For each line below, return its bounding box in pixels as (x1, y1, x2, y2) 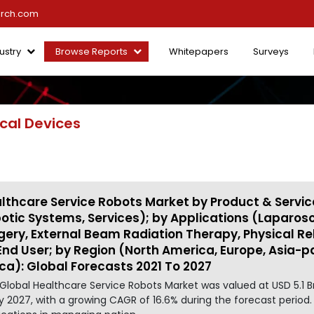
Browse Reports (55, 44, 128, 58)
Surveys (253, 44, 289, 58)
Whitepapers (169, 44, 228, 58)
